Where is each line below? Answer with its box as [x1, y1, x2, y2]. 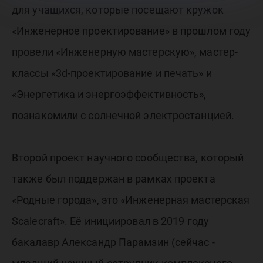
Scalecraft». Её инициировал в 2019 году [12, 215, 209, 228]
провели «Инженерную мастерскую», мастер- [12, 46, 238, 59]
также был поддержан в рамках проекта [12, 173, 215, 186]
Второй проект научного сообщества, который [12, 151, 244, 164]
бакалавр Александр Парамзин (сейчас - [12, 236, 215, 249]
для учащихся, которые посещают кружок [12, 4, 224, 16]
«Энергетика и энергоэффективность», [12, 88, 207, 101]
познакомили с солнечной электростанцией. [12, 109, 235, 122]
